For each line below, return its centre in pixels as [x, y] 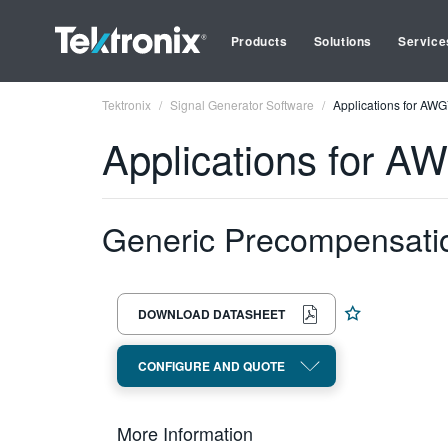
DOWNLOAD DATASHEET [211, 314]
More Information [185, 433]
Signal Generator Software [242, 104]
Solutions [343, 41]
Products [259, 41]
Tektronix [126, 104]
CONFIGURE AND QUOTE [211, 366]
